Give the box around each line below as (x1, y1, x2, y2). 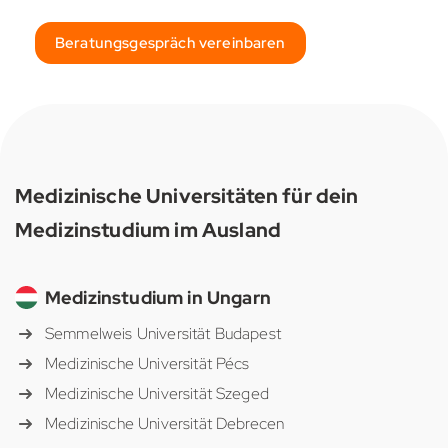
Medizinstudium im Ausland (15, 216, 282, 244)
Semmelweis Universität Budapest (45, 323, 281, 345)
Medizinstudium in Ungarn (45, 286, 271, 310)
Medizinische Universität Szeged (45, 383, 269, 405)
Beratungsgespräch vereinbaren (55, 33, 286, 54)
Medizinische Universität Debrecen (45, 413, 285, 435)
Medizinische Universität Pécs (45, 353, 250, 375)
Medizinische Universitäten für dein (15, 182, 359, 210)
